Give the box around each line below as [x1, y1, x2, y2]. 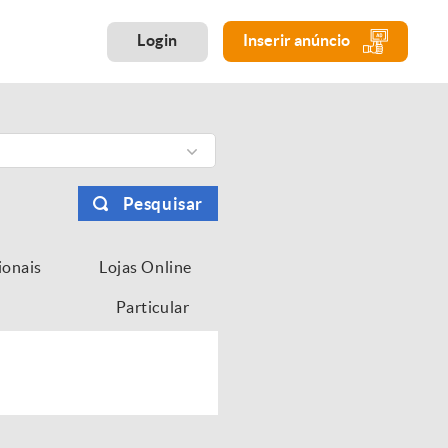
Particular [115, 299, 192, 315]
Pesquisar [122, 194, 203, 213]
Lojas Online [99, 259, 192, 275]
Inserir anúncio [243, 30, 353, 49]
